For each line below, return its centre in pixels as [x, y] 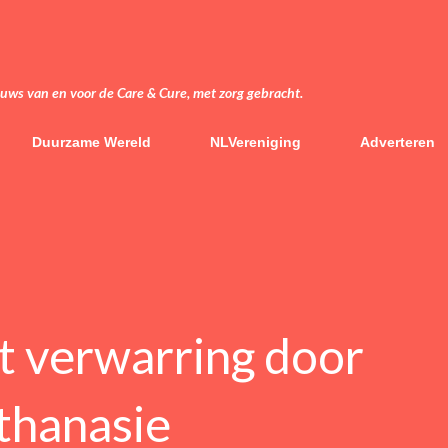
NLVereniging [255, 142]
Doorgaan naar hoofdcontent [224, 24]
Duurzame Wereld [91, 142]
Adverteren [397, 142]
